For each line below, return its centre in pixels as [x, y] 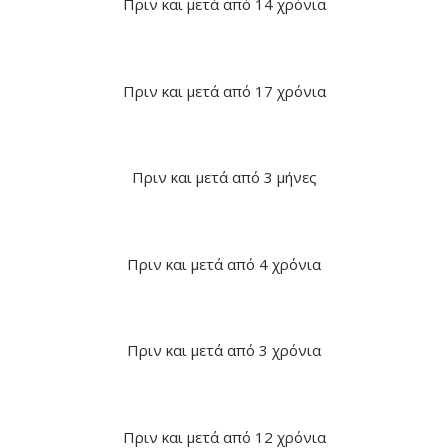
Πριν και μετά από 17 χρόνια [224, 90]
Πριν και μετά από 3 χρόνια [224, 350]
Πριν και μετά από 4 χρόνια [224, 263]
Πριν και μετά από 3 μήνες [224, 177]
